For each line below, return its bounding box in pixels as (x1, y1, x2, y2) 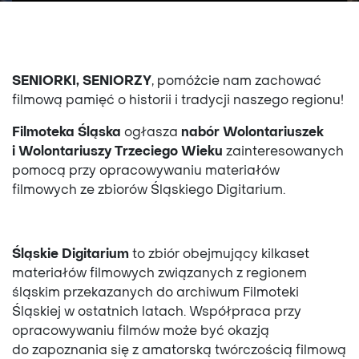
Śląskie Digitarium (12, 248, 129, 261)
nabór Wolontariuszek (181, 127, 324, 139)
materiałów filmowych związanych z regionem (12, 268, 307, 280)
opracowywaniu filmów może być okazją (12, 325, 269, 338)
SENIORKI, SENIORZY (12, 75, 151, 88)
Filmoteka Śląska (12, 127, 124, 139)
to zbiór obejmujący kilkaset (129, 248, 309, 261)
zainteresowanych (223, 146, 344, 159)
